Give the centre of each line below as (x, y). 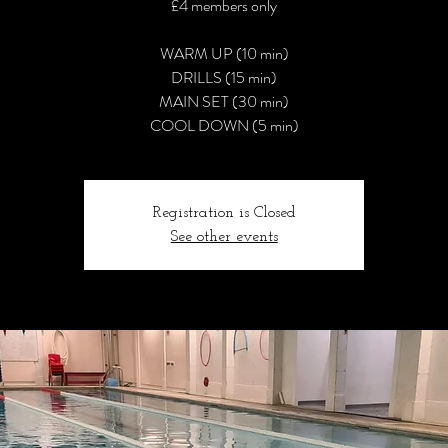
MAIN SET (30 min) (224, 101)
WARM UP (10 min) (224, 53)
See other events (224, 237)
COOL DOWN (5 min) (224, 125)
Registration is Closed (224, 213)
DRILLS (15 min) (224, 77)
